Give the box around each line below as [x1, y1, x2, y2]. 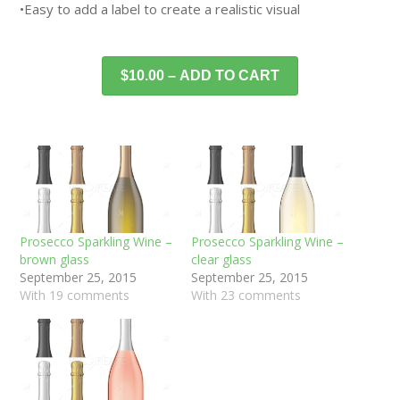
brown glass [20, 250, 90, 268]
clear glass [191, 250, 252, 268]
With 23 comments [191, 286, 301, 304]
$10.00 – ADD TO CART [121, 67, 279, 83]
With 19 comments [20, 286, 130, 304]
